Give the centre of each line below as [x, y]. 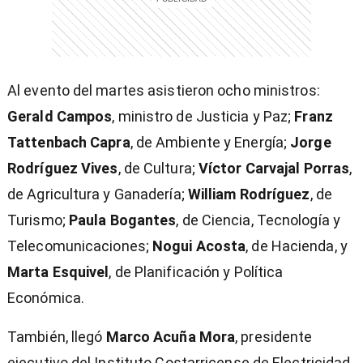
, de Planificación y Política [196, 272]
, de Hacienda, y [297, 246]
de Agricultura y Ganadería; [98, 194]
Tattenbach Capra [69, 143]
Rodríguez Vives [63, 169]
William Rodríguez [249, 194]
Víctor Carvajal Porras [274, 169]
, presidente [274, 337]
